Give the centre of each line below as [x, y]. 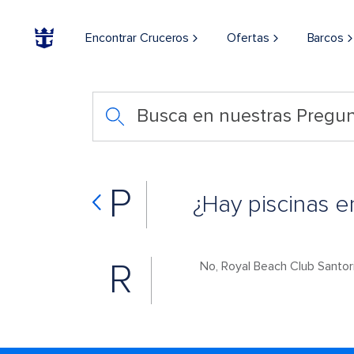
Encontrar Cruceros [137, 38]
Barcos [325, 38]
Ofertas [248, 38]
